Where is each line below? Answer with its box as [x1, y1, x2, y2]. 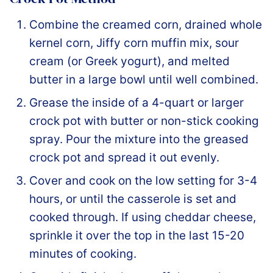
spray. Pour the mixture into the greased [29, 132, 249, 147]
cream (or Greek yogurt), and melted [29, 54, 230, 69]
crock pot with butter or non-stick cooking [29, 114, 259, 129]
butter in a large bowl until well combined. [29, 73, 258, 87]
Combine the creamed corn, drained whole [29, 18, 262, 32]
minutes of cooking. [29, 247, 136, 261]
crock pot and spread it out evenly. [29, 151, 219, 165]
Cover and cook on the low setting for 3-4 [29, 174, 257, 188]
